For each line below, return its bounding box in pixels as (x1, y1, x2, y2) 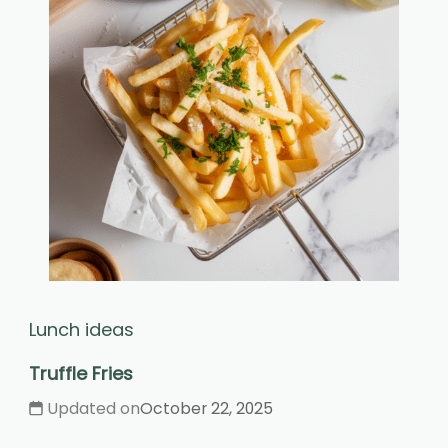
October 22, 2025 (140, 397, 273, 421)
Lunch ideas (29, 317, 134, 343)
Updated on (47, 397, 140, 421)
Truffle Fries (29, 361, 133, 387)
